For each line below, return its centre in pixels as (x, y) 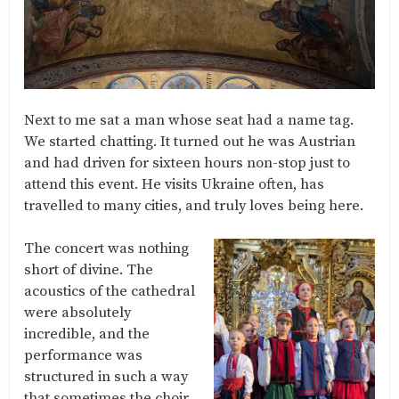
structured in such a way (106, 378)
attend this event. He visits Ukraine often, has (174, 185)
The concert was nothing (106, 249)
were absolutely (77, 313)
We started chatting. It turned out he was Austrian (190, 142)
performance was (83, 356)
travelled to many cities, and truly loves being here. (194, 207)
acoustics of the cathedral (110, 292)
